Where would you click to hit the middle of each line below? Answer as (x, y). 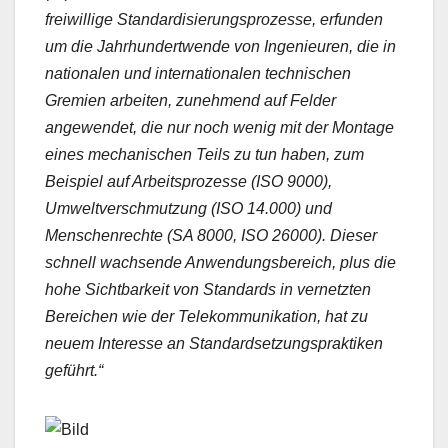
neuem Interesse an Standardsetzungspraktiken (214, 344)
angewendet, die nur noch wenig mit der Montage (219, 128)
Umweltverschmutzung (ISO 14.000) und (188, 209)
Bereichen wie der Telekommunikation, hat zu (206, 317)
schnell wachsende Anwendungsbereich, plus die (220, 263)
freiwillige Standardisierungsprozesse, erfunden (214, 20)
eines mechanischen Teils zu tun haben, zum (204, 155)
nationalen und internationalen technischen (198, 74)
